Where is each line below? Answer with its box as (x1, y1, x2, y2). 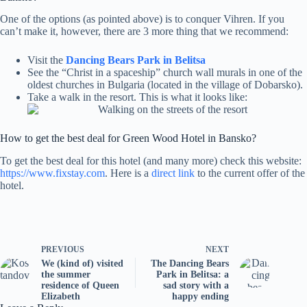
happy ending (172, 291, 230, 302)
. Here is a (105, 167, 151, 180)
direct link (151, 167, 195, 180)
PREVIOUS (41, 245, 84, 255)
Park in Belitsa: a (156, 269, 230, 280)
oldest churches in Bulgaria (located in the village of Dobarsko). (27, 79, 303, 91)
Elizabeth (41, 291, 80, 302)
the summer (41, 269, 90, 280)
